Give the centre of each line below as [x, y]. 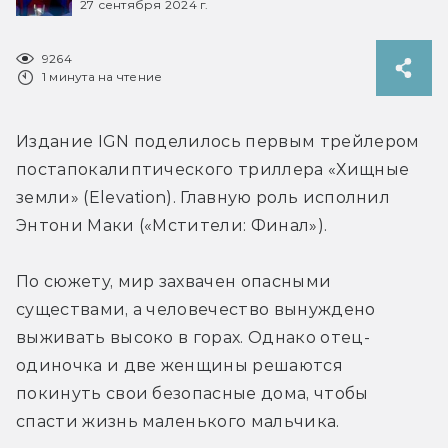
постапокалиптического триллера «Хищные [213, 169]
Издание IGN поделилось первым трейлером [218, 141]
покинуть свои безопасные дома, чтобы [192, 393]
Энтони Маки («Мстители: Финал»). [172, 225]
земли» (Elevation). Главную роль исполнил [203, 197]
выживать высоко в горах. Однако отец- [193, 337]
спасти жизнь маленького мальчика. [180, 421]
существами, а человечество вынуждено [196, 309]
